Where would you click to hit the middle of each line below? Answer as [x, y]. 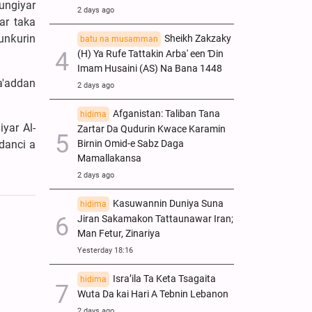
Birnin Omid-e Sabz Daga [131, 143]
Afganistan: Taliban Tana [166, 114]
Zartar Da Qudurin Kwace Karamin [151, 129]
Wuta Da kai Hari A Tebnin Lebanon [153, 294]
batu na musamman [119, 39]
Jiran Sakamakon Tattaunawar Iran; [155, 219]
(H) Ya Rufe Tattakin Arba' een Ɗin [150, 54]
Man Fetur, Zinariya [119, 233]
